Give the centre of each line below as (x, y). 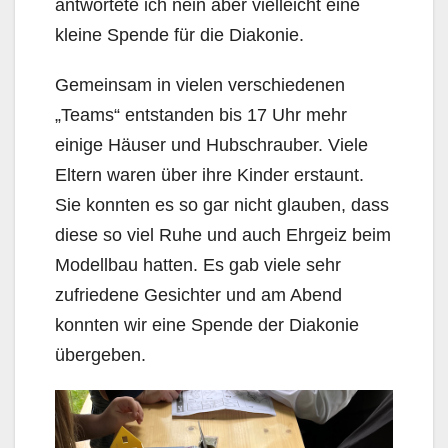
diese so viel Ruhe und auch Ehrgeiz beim (223, 235)
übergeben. (100, 355)
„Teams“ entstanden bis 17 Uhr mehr (201, 115)
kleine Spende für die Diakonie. (179, 35)
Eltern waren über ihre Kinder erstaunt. (209, 175)
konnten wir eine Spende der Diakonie (207, 325)
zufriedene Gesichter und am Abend (198, 295)
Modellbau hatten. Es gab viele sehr (198, 265)
